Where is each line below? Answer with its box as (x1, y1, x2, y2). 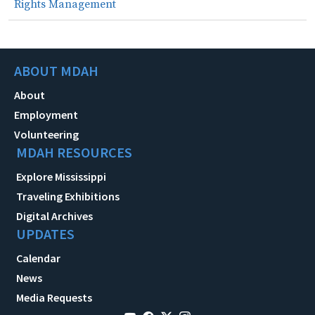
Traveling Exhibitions (16, 188, 120, 203)
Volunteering (14, 127, 79, 141)
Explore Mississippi (16, 169, 106, 184)
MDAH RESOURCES (16, 143, 132, 161)
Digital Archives (16, 208, 93, 223)
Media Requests (16, 290, 92, 304)
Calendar (16, 250, 60, 265)
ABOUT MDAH (14, 61, 98, 79)
